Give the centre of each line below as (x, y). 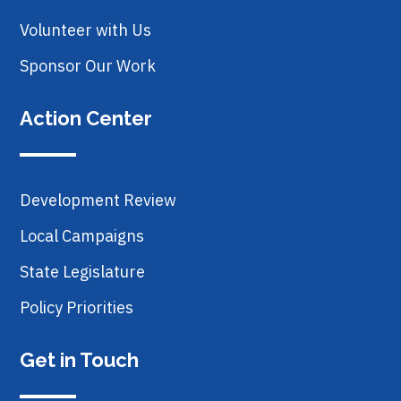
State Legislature (82, 271)
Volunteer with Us (85, 30)
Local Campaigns (82, 235)
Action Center (86, 118)
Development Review (98, 200)
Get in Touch (79, 359)
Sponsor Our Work (88, 65)
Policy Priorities (77, 307)
